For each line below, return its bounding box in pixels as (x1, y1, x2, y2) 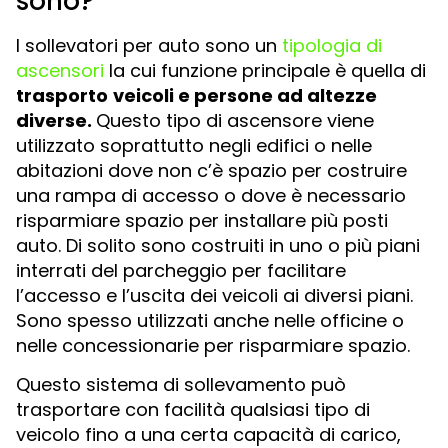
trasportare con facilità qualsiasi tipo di (16, 396, 370, 422)
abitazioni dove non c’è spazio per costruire (16, 157, 407, 183)
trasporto (16, 82, 108, 108)
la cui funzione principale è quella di (104, 57, 426, 83)
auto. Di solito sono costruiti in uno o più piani (16, 232, 420, 258)
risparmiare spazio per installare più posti (16, 207, 388, 233)
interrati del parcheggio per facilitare (16, 257, 346, 283)
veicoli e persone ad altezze (113, 82, 377, 108)
